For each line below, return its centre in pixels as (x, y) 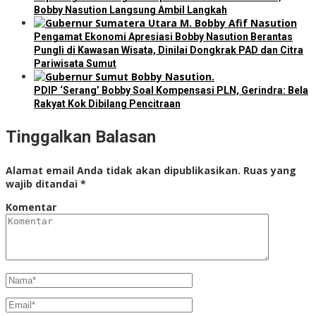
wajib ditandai (43, 184)
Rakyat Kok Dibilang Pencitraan (107, 104)
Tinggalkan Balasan (81, 137)
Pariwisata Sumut (75, 64)
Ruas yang (270, 171)
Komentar (31, 207)
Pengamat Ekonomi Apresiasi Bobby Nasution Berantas (163, 37)
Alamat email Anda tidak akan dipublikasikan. (123, 171)
